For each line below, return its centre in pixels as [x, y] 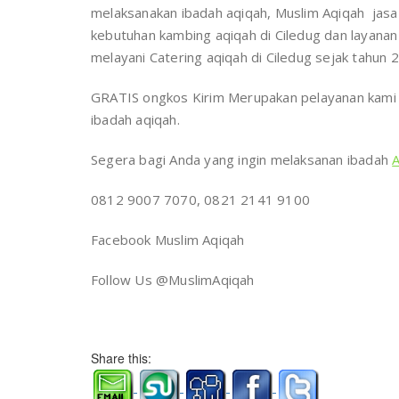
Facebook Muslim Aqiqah [168, 240]
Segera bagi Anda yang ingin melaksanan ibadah [242, 159]
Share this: [121, 358]
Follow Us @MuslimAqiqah [173, 280]
